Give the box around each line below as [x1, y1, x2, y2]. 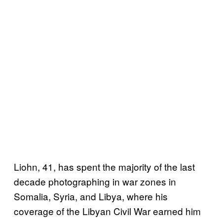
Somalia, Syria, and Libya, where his [14, 189, 168, 203]
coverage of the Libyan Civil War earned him [14, 204, 201, 218]
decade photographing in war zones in [14, 174, 176, 188]
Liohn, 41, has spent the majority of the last [14, 159, 195, 173]
